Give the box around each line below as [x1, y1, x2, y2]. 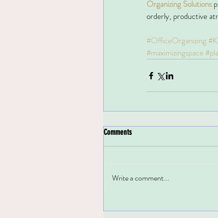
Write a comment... [112, 172, 169, 184]
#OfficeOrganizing [146, 35, 206, 47]
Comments [104, 127, 132, 137]
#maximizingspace [146, 47, 203, 59]
